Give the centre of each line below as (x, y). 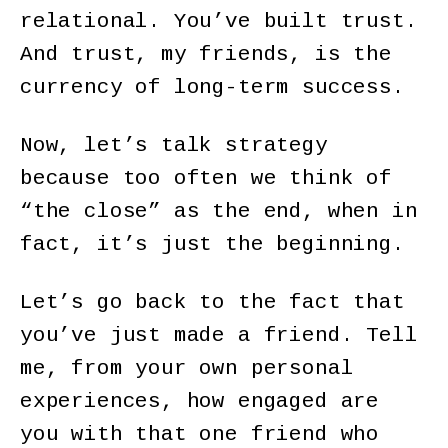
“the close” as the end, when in (219, 212)
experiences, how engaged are (199, 402)
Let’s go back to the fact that (212, 303)
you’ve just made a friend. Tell (219, 336)
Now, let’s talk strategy (174, 146)
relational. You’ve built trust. (219, 22)
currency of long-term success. (212, 88)
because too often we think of (206, 179)
